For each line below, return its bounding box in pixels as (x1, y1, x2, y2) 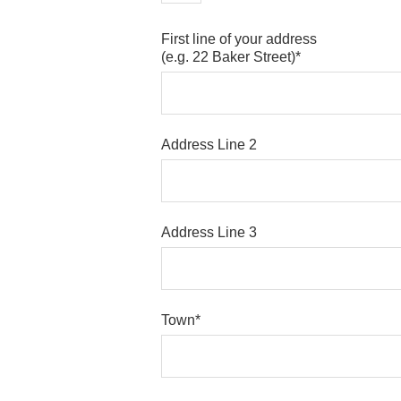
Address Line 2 (161, 136, 257, 152)
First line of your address (161, 30, 317, 47)
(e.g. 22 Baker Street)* (161, 48, 301, 64)
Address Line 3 (161, 224, 257, 240)
